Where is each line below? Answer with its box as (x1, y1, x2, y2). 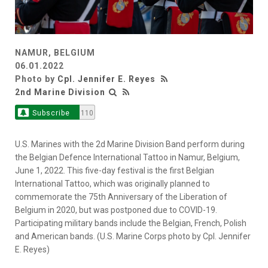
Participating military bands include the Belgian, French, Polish (15, 218, 246, 229)
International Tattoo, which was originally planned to (15, 179, 210, 189)
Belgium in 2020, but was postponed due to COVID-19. (15, 205, 217, 215)
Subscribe (32, 109, 70, 118)
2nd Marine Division (15, 87, 105, 98)
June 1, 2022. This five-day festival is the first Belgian (15, 166, 214, 176)
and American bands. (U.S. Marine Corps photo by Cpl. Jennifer (15, 232, 251, 242)
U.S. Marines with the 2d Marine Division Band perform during (15, 139, 245, 150)
